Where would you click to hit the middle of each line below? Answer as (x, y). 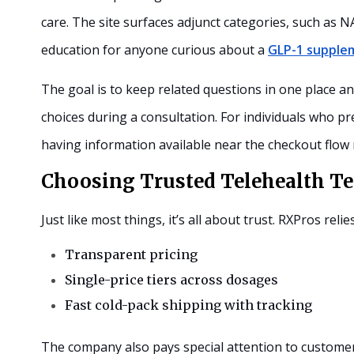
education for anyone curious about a (154, 49)
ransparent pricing (136, 254)
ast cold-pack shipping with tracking (192, 305)
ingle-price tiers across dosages (175, 279)
